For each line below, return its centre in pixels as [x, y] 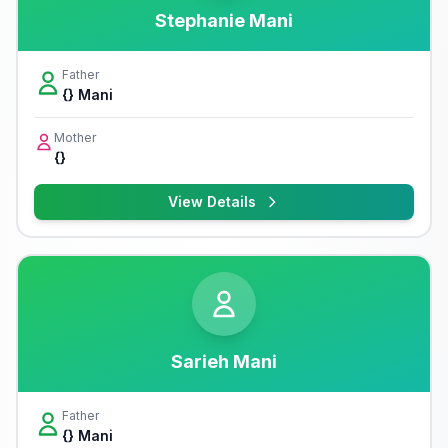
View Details [212, 201]
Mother [75, 137]
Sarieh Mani [224, 361]
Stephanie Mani [224, 20]
